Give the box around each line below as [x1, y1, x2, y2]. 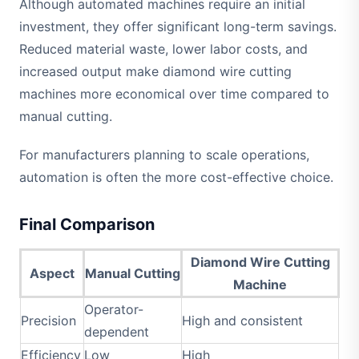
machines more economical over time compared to [19, 86, 329, 103]
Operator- [84, 301, 143, 318]
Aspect [30, 265, 75, 282]
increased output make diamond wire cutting [19, 63, 292, 80]
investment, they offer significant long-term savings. [19, 18, 337, 35]
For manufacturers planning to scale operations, [19, 147, 309, 163]
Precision [21, 313, 76, 329]
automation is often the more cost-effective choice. [19, 169, 333, 186]
